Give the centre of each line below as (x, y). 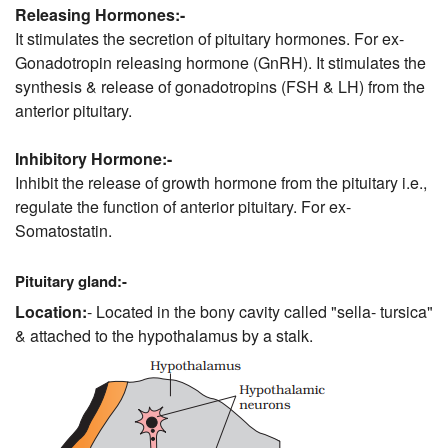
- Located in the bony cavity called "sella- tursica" (260, 311)
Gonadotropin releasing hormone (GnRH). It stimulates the (220, 63)
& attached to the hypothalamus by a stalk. (164, 335)
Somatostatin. (63, 231)
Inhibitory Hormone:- (93, 159)
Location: (51, 311)
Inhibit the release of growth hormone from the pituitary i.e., (221, 183)
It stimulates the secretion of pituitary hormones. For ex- (209, 39)
